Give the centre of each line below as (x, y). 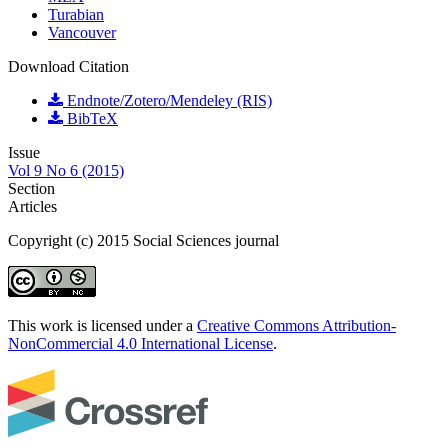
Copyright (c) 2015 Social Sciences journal (143, 241)
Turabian (76, 15)
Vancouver (82, 33)
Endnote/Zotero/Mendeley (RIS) (167, 101)
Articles (32, 207)
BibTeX (90, 119)
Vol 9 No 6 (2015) (66, 171)
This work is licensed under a (102, 326)
